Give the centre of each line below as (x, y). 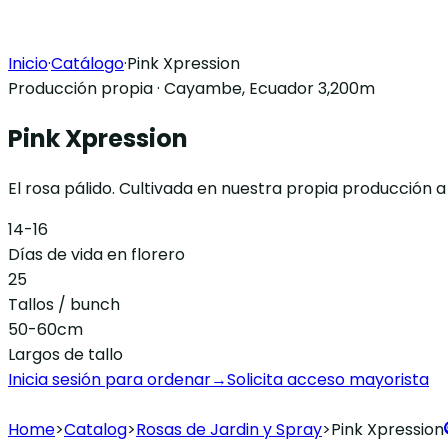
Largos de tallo (65, 354)
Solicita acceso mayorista (328, 379)
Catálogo (87, 63)
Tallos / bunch (64, 304)
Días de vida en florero (96, 254)
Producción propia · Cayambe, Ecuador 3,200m (191, 88)
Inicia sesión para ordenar (109, 379)
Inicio (28, 63)
